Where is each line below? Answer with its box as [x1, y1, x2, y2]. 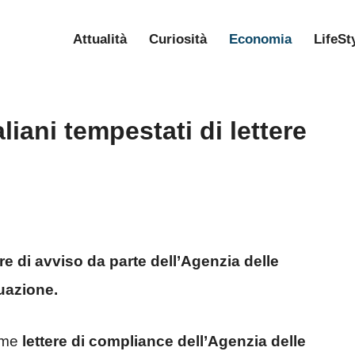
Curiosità [149, 32, 207, 47]
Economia [229, 32, 292, 47]
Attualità [73, 32, 127, 47]
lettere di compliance [18, 332, 174, 349]
